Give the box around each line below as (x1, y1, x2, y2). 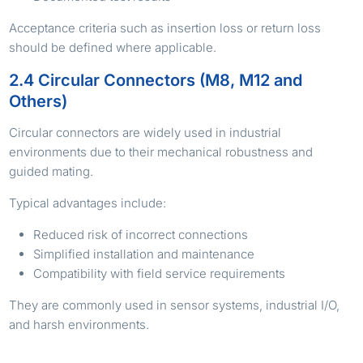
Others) (9, 92, 68, 112)
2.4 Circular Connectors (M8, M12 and (9, 70, 303, 91)
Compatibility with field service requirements (33, 266, 286, 282)
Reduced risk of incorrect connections (33, 227, 249, 243)
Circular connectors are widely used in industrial (9, 125, 282, 141)
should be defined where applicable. (9, 40, 217, 56)
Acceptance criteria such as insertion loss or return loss (9, 20, 322, 36)
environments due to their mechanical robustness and (9, 144, 314, 160)
